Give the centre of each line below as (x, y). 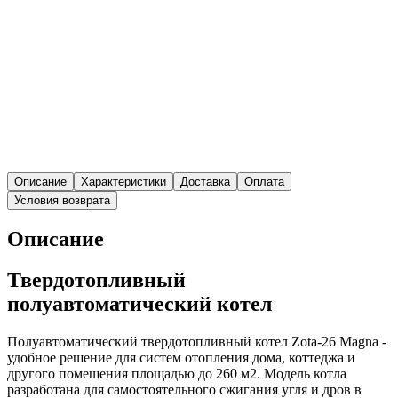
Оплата (264, 181)
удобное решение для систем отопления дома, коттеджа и (181, 358)
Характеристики (123, 181)
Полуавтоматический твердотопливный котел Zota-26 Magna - (197, 342)
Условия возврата (62, 200)
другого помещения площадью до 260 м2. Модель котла (177, 374)
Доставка (205, 181)
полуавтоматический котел (139, 304)
